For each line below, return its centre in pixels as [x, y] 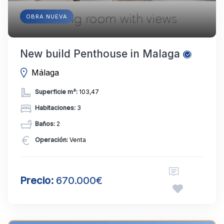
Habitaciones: [55, 107]
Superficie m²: [56, 91]
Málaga [45, 72]
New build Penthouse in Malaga [100, 53]
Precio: [37, 180]
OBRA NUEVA [47, 16]
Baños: [45, 123]
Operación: [51, 139]
